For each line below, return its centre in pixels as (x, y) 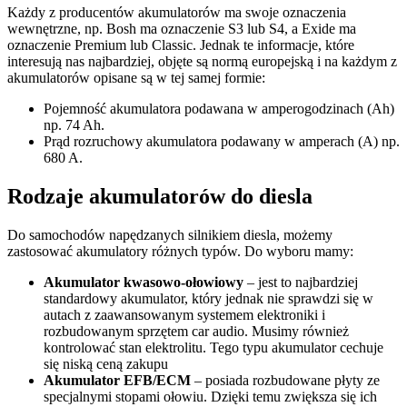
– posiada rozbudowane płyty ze (285, 380)
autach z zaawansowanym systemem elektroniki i (184, 314)
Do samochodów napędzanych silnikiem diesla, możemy (170, 234)
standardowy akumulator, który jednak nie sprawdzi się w (208, 298)
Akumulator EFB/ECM (117, 380)
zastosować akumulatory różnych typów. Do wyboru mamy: (180, 251)
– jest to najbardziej (301, 282)
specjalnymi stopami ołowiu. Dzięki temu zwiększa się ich (210, 396)
